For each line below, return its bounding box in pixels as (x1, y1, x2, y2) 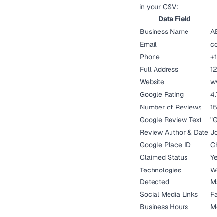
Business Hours (140, 202, 188, 211)
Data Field (158, 15, 191, 23)
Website (140, 77, 164, 86)
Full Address (140, 65, 178, 74)
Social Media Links (140, 190, 198, 199)
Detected (140, 177, 169, 186)
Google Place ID (140, 140, 191, 149)
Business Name (140, 27, 188, 36)
